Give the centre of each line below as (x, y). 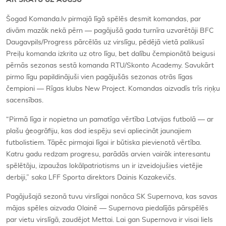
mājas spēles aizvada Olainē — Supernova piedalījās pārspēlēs (107, 208)
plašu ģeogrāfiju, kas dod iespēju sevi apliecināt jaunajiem (99, 131)
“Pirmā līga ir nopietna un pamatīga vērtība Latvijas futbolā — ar (110, 120)
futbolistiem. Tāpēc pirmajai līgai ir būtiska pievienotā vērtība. (104, 143)
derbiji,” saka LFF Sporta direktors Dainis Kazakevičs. (91, 178)
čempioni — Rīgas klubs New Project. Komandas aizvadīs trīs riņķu (113, 89)
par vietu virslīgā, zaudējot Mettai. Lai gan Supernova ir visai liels (109, 220)
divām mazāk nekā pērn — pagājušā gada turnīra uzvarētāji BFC (110, 31)
